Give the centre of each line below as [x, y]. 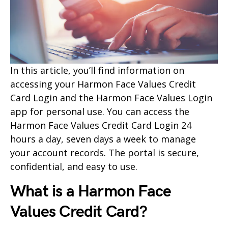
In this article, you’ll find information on [97, 70]
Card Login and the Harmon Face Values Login [111, 98]
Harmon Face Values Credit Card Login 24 [101, 125]
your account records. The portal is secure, [105, 153]
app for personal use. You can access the [100, 112]
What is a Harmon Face [91, 192]
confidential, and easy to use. [74, 167]
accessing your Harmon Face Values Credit [103, 84]
